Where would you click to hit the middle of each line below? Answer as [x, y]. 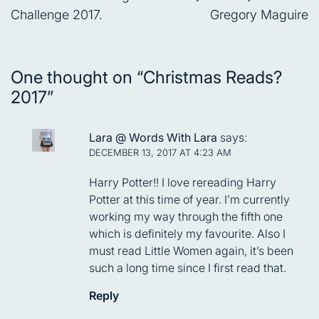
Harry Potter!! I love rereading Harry [183, 183]
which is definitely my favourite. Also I [187, 234]
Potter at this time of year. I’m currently [189, 200]
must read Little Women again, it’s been [191, 251]
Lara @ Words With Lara [153, 138]
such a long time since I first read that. [188, 268]
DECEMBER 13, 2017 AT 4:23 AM [160, 153]
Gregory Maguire [259, 15]
